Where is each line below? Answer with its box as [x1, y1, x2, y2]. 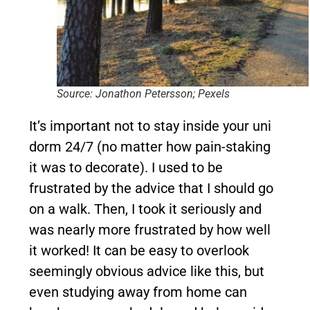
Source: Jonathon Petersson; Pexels [57, 86, 230, 100]
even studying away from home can [29, 283, 247, 300]
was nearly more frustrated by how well [29, 221, 271, 238]
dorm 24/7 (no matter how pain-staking [29, 138, 271, 155]
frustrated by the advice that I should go [29, 179, 273, 197]
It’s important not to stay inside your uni [29, 117, 271, 134]
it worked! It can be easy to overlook [29, 241, 249, 259]
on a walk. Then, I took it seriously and [29, 200, 262, 217]
